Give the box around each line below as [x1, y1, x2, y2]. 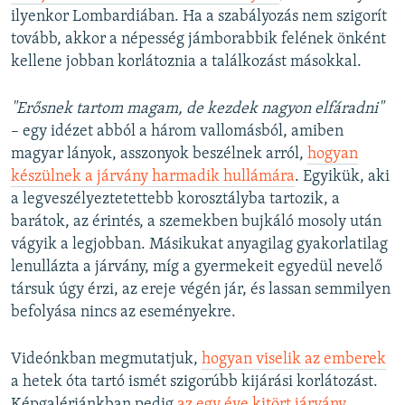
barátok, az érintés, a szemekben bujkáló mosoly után [11, 213, 381, 231]
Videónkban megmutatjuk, [11, 351, 202, 369]
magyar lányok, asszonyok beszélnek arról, [11, 146, 307, 164]
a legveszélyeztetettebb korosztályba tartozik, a [11, 191, 340, 209]
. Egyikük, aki [295, 168, 390, 186]
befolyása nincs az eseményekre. [11, 304, 236, 322]
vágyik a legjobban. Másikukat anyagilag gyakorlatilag [11, 236, 388, 254]
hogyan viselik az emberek [202, 351, 386, 369]
